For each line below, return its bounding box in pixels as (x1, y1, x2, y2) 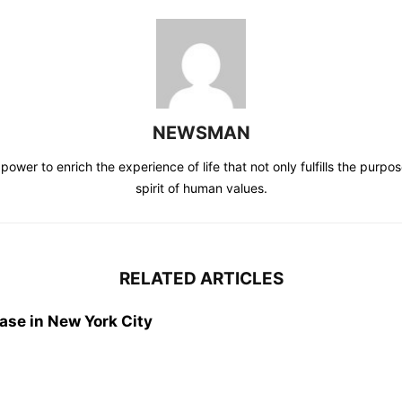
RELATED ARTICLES (118, 268, 284, 290)
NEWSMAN (152, 122, 250, 144)
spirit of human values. (135, 180, 267, 197)
